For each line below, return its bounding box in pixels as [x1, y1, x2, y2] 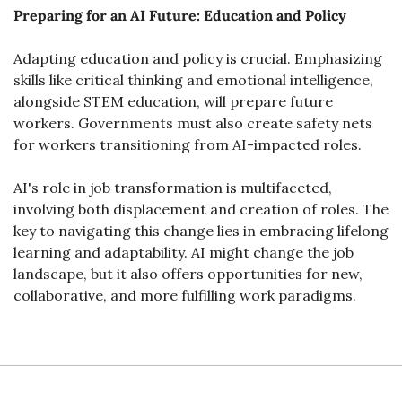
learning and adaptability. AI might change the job [13, 243, 354, 261]
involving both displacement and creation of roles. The [13, 200, 389, 218]
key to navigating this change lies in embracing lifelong [13, 222, 389, 240]
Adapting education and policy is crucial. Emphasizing [13, 49, 382, 67]
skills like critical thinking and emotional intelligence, [13, 71, 373, 89]
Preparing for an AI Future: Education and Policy [13, 6, 346, 24]
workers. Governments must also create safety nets [13, 114, 372, 132]
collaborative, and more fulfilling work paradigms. [13, 286, 356, 304]
